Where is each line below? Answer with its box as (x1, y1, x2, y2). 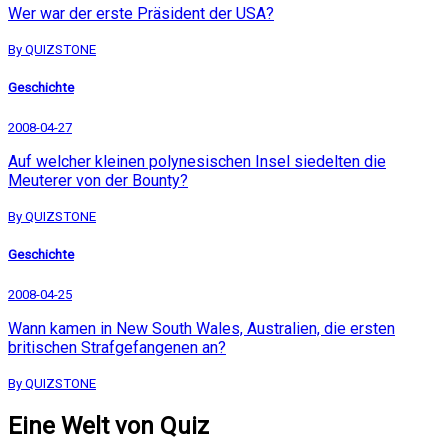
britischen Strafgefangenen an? (8, 338, 226, 358)
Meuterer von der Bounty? (8, 171, 188, 191)
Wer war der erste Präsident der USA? (8, 3, 274, 23)
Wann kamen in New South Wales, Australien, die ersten (8, 319, 395, 339)
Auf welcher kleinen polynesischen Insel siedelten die (8, 152, 386, 172)
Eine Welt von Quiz (8, 412, 209, 441)
